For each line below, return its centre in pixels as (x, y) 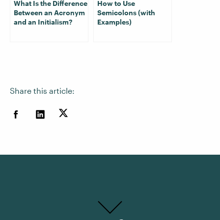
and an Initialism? (43, 22)
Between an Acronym (49, 13)
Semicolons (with (126, 13)
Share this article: (42, 91)
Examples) (115, 22)
